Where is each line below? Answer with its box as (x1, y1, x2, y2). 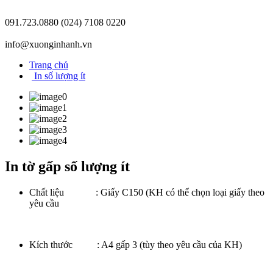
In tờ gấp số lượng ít (5, 158, 130, 174)
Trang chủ (29, 59, 68, 70)
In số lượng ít (32, 70, 85, 81)
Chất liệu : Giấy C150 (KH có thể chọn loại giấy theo (29, 186, 264, 197)
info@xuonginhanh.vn (5, 38, 92, 49)
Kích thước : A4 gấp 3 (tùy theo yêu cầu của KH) (29, 239, 242, 250)
